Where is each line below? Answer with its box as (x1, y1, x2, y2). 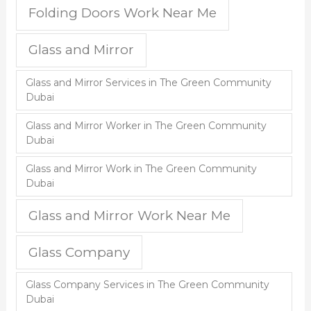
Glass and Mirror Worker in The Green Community (25, 119, 267, 132)
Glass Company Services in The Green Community (25, 278, 269, 292)
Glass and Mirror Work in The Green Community (25, 162, 257, 175)
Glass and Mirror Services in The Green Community (25, 76, 271, 89)
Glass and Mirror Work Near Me (28, 207, 231, 224)
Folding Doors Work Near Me (28, 5, 217, 22)
